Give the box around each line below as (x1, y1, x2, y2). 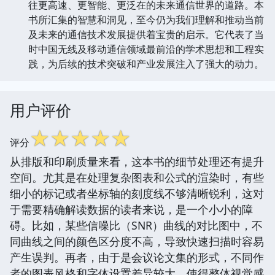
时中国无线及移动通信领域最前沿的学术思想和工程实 (28, 42, 264, 56)
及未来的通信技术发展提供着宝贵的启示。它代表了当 (28, 27, 264, 41)
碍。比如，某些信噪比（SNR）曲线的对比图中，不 (10, 217, 263, 233)
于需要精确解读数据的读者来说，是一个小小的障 (10, 201, 253, 217)
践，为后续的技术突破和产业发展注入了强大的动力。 (28, 56, 264, 71)
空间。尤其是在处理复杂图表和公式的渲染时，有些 (10, 169, 264, 185)
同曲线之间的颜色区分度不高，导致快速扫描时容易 (10, 233, 264, 249)
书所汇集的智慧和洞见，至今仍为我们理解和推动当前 (28, 12, 264, 26)
